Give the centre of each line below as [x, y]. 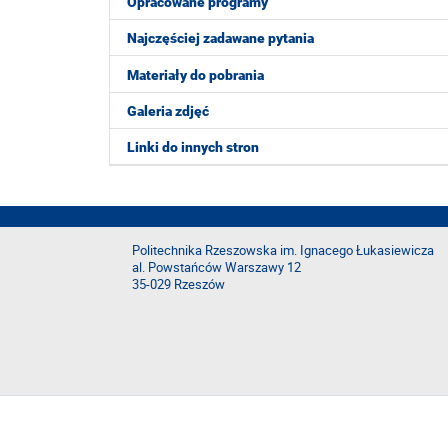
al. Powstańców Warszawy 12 [216, 267]
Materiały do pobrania [195, 74]
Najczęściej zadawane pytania [220, 38]
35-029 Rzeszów [178, 284]
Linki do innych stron [193, 147]
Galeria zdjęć [168, 111]
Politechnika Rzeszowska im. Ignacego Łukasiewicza [283, 250]
